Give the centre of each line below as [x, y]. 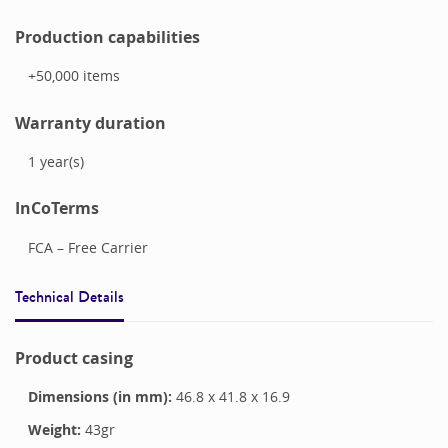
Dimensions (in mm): [101, 397]
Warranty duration [90, 122]
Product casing [74, 358]
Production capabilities [107, 36]
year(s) [61, 161]
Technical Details [69, 296]
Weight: [54, 430]
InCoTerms [57, 208]
